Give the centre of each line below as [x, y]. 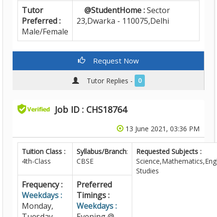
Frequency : [42, 185]
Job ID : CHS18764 [91, 109]
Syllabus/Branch [101, 151]
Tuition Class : [44, 151]
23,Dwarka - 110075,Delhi [123, 21]
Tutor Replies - [107, 81]
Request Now [112, 61]
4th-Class [36, 161]
